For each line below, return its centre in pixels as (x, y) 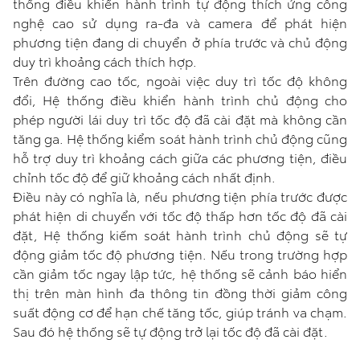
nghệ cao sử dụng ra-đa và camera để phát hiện (180, 22)
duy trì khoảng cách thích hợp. (105, 61)
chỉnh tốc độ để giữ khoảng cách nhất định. (144, 177)
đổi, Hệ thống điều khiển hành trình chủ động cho (180, 100)
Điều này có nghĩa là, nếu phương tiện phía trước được (180, 196)
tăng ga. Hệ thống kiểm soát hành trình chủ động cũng (180, 138)
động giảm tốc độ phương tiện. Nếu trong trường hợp (180, 254)
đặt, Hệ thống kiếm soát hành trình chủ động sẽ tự (180, 235)
